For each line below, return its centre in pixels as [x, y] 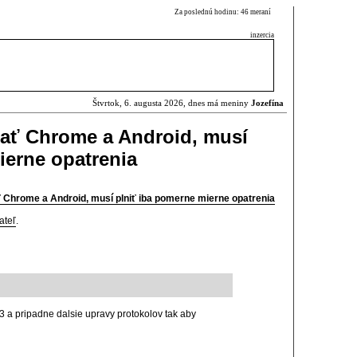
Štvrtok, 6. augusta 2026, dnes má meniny [172, 103]
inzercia [262, 35]
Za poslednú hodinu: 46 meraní [224, 12]
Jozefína [267, 103]
